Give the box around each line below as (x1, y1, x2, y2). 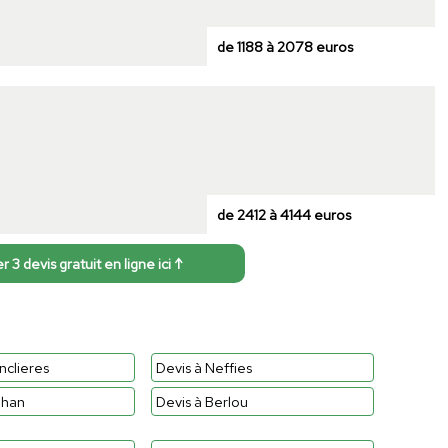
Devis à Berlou (155, 391, 248, 411)
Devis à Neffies (155, 357, 252, 377)
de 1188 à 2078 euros (216, 36, 353, 56)
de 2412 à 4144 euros (216, 204, 351, 224)
